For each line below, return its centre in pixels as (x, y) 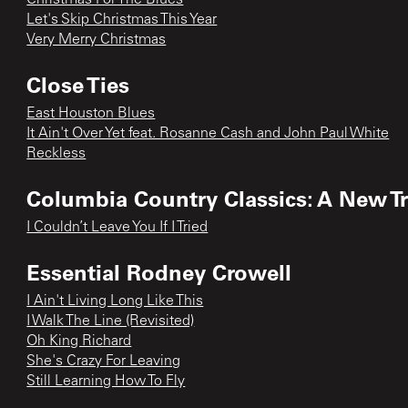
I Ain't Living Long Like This (115, 301)
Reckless (56, 153)
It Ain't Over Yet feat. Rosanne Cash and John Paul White (208, 133)
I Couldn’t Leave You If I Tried (117, 227)
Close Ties (78, 84)
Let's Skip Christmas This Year (122, 20)
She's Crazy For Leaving (104, 361)
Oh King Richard (79, 341)
